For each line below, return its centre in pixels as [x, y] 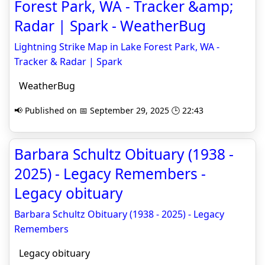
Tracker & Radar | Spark [68, 62]
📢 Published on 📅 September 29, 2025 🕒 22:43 [109, 110]
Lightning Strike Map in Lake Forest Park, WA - [117, 47]
